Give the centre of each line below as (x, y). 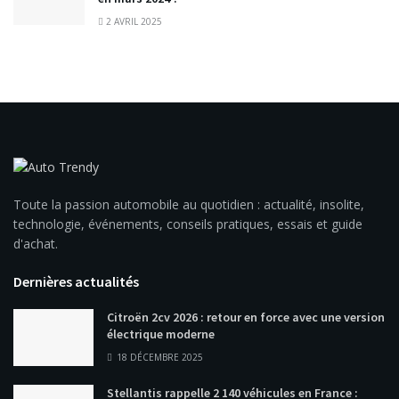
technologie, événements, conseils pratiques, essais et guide (188, 224)
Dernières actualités (76, 281)
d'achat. (36, 243)
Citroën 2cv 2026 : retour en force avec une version (246, 317)
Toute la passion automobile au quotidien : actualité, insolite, (189, 204)
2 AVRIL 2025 (133, 22)
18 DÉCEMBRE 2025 (159, 357)
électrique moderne (161, 334)
